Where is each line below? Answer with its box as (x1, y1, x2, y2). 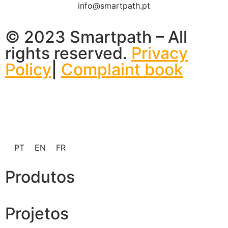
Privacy (131, 43, 188, 64)
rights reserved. (5, 43, 131, 64)
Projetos (5, 204, 69, 224)
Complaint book (61, 60, 183, 80)
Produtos (5, 167, 75, 187)
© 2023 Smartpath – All (5, 27, 187, 47)
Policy (5, 60, 51, 80)
